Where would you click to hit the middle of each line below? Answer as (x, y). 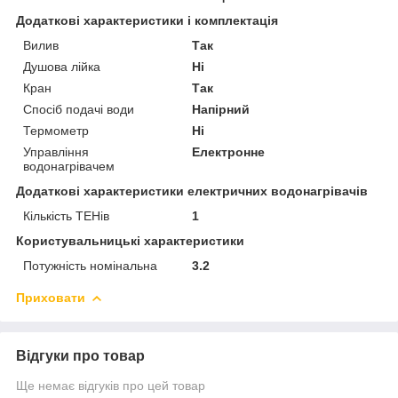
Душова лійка (62, 66)
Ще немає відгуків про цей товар (111, 385)
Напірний (221, 109)
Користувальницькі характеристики (130, 240)
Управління (56, 151)
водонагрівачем (69, 166)
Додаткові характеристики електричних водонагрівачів (192, 191)
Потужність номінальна (90, 265)
